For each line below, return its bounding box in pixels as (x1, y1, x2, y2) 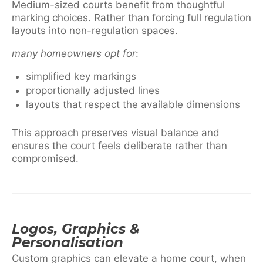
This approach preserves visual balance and (12, 126, 220, 139)
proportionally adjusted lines (26, 85, 160, 97)
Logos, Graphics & (12, 220, 140, 237)
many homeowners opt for (12, 48, 136, 60)
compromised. (12, 152, 79, 164)
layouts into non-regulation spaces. (12, 25, 178, 37)
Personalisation (12, 234, 123, 251)
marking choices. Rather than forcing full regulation (12, 12, 251, 24)
